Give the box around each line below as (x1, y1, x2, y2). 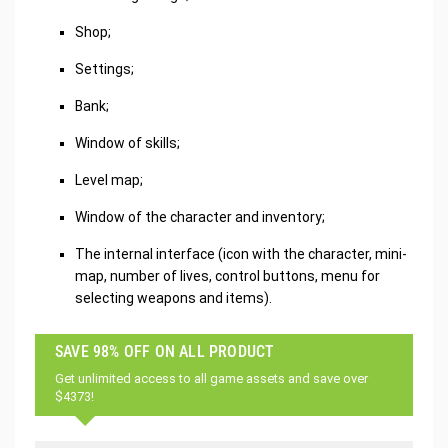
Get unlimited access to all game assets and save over (55, 370, 368, 386)
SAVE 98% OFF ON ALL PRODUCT (55, 341, 275, 361)
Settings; (75, 60, 134, 77)
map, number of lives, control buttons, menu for (75, 267, 380, 284)
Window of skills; (75, 134, 180, 151)
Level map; (75, 171, 143, 188)
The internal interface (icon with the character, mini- (75, 245, 407, 262)
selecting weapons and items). (75, 289, 272, 306)
